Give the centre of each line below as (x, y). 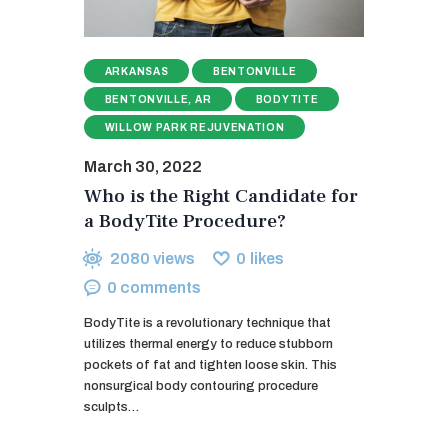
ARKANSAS (136, 72)
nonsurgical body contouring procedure (201, 386)
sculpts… (111, 407)
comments (161, 288)
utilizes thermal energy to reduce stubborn (208, 344)
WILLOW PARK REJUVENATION (194, 128)
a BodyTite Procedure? (185, 221)
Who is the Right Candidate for (221, 196)
